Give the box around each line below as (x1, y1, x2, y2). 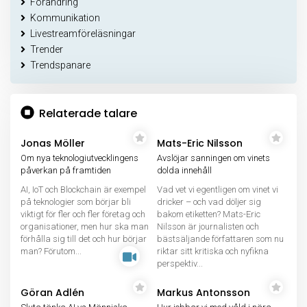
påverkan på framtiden (21, 165, 111, 175)
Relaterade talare (39, 106, 137, 121)
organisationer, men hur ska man (21, 221, 149, 232)
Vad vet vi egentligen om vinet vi (157, 184, 278, 195)
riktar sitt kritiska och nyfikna (157, 246, 269, 256)
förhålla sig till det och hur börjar (21, 234, 147, 244)
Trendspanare (30, 60, 90, 71)
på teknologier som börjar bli (21, 197, 131, 207)
